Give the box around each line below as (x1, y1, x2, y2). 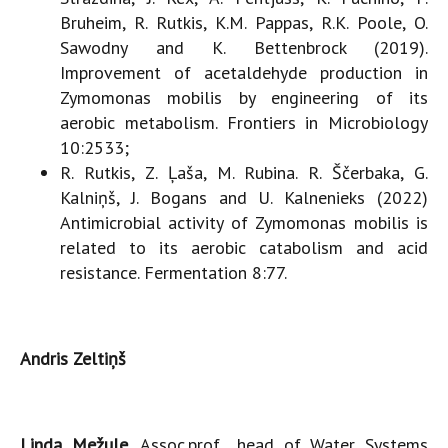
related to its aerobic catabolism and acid (60, 235, 428, 259)
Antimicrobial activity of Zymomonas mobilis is (60, 210, 428, 234)
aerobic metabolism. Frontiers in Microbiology (60, 110, 428, 134)
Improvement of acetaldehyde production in (60, 60, 428, 84)
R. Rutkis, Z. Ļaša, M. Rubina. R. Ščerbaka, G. (60, 160, 428, 184)
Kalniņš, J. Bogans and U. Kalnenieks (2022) (60, 185, 428, 209)
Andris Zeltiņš (20, 346, 126, 370)
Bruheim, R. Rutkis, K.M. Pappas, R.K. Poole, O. (60, 10, 428, 34)
